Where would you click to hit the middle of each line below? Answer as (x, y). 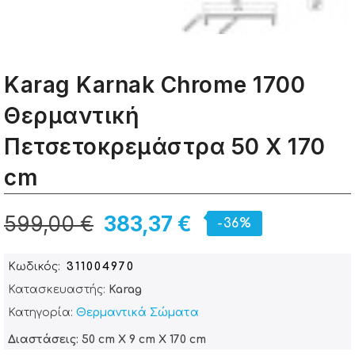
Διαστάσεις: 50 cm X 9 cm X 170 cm (107, 339)
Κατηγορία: (42, 312)
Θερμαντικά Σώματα (137, 312)
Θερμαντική (71, 115)
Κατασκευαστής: (58, 289)
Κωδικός (33, 266)
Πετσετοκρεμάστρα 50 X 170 (165, 146)
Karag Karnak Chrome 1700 (155, 84)
